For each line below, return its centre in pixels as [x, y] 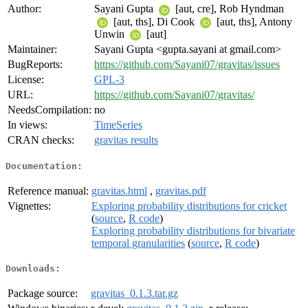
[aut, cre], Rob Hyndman [228, 9]
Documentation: [44, 166]
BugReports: [35, 65]
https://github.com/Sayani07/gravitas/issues [187, 65]
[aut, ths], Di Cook [154, 21]
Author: [24, 9]
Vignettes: [29, 206]
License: [26, 80]
